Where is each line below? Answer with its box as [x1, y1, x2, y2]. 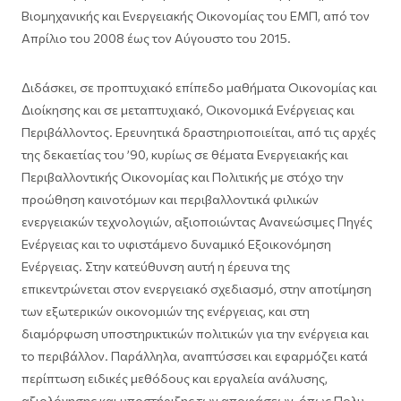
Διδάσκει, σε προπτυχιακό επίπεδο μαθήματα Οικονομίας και [21, 80, 377, 95]
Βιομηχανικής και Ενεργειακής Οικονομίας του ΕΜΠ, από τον [21, 8, 370, 23]
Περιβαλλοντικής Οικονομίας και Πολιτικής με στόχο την [21, 169, 344, 184]
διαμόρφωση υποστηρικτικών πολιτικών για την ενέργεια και [21, 326, 369, 341]
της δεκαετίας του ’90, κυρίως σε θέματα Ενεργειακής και [21, 147, 348, 162]
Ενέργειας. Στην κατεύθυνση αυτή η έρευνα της [21, 259, 290, 274]
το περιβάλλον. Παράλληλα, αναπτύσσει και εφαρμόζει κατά [21, 348, 368, 363]
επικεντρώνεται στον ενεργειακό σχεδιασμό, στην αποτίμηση [21, 281, 371, 296]
